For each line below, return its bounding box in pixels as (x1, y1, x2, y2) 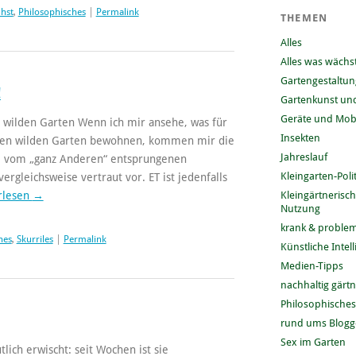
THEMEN (280, 11, 328, 24)
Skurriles (16, 233, 53, 245)
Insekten (280, 131, 320, 144)
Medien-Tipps (280, 259, 343, 272)
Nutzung (280, 202, 320, 215)
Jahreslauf (280, 150, 327, 163)
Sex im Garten (280, 335, 346, 348)
